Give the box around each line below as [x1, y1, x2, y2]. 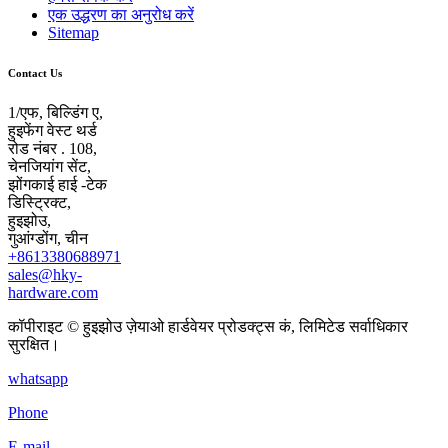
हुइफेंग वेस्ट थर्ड [8, 122, 97, 140]
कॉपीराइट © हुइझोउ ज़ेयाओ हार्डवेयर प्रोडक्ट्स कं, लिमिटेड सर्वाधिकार [8, 318, 408, 336]
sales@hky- [8, 266, 82, 284]
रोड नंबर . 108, [8, 140, 97, 158]
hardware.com [8, 284, 98, 302]
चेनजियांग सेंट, [8, 158, 91, 176]
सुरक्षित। [8, 336, 60, 354]
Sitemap [48, 24, 99, 42]
